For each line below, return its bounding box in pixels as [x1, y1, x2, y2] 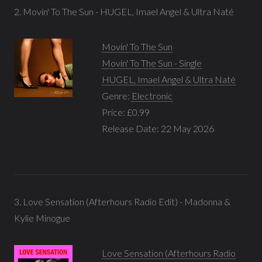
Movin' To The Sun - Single [102, 57, 202, 68]
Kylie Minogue [14, 212, 70, 223]
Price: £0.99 [102, 106, 150, 118]
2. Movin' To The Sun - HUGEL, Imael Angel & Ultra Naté [14, 5, 234, 17]
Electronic [132, 89, 173, 101]
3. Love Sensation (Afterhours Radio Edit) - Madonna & [14, 195, 230, 207]
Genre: [102, 89, 132, 101]
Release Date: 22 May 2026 [102, 122, 214, 134]
